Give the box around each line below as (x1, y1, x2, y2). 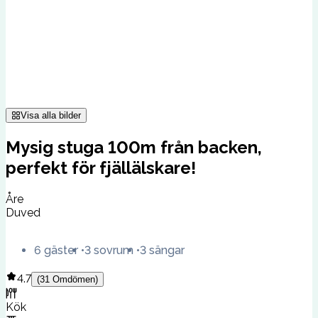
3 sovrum (84, 243, 133, 257)
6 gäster (34, 243, 78, 257)
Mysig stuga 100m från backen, (6, 136, 262, 158)
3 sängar (140, 243, 185, 257)
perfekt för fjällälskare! (6, 157, 196, 178)
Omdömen (53, 273, 95, 285)
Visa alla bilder (21, 109, 82, 121)
